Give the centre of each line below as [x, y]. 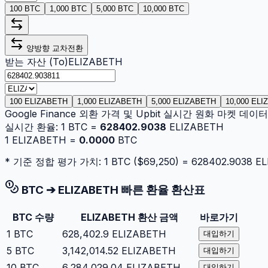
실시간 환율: [31, 127]
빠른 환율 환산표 [162, 190]
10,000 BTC [164, 8]
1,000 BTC [68, 8]
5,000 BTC [115, 8]
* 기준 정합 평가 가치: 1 [58, 161]
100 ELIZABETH [39, 101]
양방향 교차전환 [54, 48]
